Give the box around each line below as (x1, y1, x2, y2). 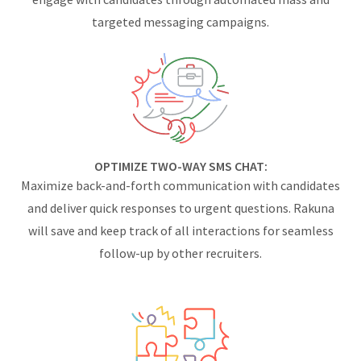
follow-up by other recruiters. (99, 245, 262, 262)
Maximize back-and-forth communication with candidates (21, 177, 340, 194)
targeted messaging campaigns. (92, 13, 269, 30)
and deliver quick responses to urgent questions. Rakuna (27, 200, 334, 217)
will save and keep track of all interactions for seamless (27, 222, 334, 239)
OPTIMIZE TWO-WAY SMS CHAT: (93, 158, 268, 175)
